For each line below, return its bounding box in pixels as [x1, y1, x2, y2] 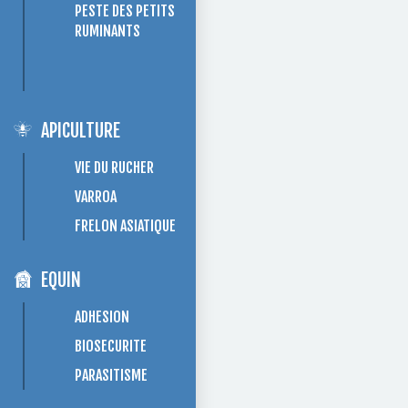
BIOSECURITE [75, 336, 147, 355]
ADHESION [75, 307, 129, 326]
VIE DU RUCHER [75, 158, 154, 177]
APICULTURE [41, 118, 120, 142]
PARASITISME [75, 365, 148, 384]
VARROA [75, 187, 117, 206]
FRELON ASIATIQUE [75, 216, 176, 235]
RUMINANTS [75, 21, 140, 40]
